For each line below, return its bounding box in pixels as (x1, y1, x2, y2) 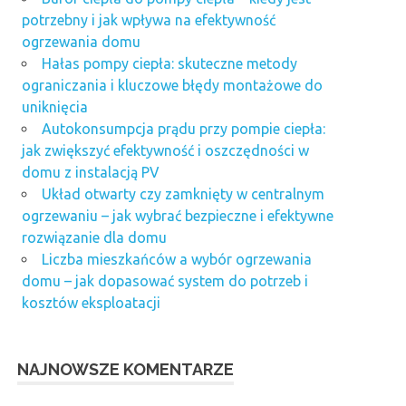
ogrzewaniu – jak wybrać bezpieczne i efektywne (22, 207, 333, 224)
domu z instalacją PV (22, 163, 159, 180)
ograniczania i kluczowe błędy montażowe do (22, 76, 323, 93)
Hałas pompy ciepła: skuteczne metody (42, 54, 297, 72)
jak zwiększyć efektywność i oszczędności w (22, 141, 309, 159)
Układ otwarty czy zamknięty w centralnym (42, 185, 324, 202)
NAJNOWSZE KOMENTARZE (17, 359, 235, 379)
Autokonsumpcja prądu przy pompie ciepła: (42, 120, 325, 137)
